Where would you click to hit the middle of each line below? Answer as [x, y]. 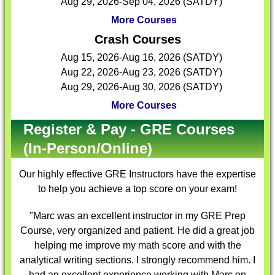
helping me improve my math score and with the [137, 245]
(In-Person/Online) [88, 148]
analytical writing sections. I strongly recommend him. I [137, 260]
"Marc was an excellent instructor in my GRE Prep [137, 216]
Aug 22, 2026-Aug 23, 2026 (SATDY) [141, 72]
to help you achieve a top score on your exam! [137, 189]
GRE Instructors [139, 174]
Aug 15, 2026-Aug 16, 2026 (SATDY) [141, 57]
